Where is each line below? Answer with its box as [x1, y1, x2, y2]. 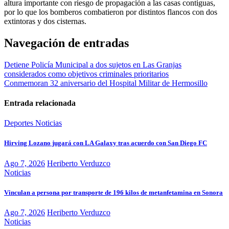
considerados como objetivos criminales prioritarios [4, 69, 169, 78]
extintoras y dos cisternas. [4, 16, 86, 26]
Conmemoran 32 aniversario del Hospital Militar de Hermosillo [4, 78, 208, 87]
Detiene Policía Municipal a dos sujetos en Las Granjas [4, 60, 181, 69]
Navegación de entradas [4, 36, 129, 50]
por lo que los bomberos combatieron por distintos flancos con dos [4, 7, 217, 16]
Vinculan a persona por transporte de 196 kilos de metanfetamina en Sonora [4, 188, 223, 196]
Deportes [4, 119, 35, 128]
